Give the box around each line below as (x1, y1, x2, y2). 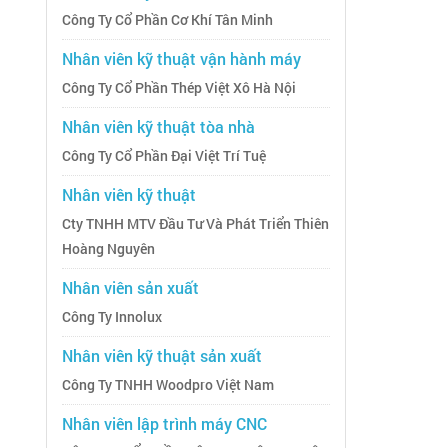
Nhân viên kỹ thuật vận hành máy (62, 48, 301, 70)
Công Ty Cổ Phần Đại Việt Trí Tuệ (62, 147, 266, 166)
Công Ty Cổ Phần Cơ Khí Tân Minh (62, 11, 273, 30)
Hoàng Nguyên (62, 240, 155, 259)
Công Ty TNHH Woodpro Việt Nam (62, 376, 274, 395)
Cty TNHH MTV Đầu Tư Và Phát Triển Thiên (62, 215, 329, 234)
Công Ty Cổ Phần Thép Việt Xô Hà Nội (62, 79, 296, 98)
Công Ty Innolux (62, 308, 162, 327)
